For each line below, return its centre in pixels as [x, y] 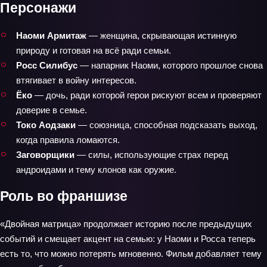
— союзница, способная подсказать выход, [167, 125]
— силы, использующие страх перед [151, 154]
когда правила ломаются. [68, 139]
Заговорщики [45, 154]
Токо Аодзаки [46, 125]
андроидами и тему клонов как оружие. [96, 169]
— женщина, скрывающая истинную [162, 35]
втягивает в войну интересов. [76, 80]
